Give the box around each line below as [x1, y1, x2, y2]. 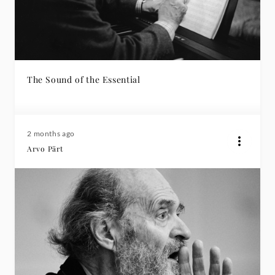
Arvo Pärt [27, 144, 63, 153]
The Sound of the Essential [27, 74, 141, 85]
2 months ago [27, 129, 75, 138]
